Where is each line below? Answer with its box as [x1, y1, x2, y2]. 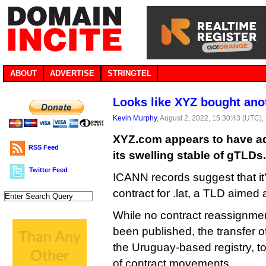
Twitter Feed [29, 166, 68, 173]
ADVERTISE [50, 69, 94, 78]
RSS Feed [28, 144, 59, 151]
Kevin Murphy [113, 114, 157, 122]
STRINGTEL [107, 69, 151, 78]
